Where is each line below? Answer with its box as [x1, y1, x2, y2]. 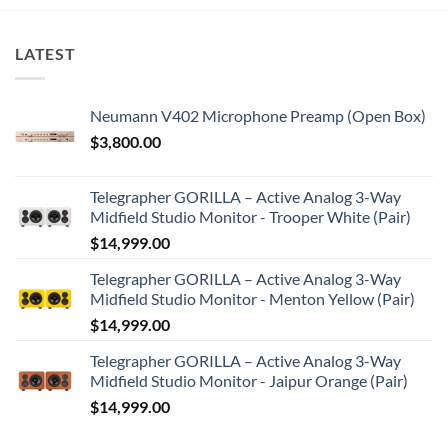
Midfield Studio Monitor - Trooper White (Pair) [90, 206, 411, 226]
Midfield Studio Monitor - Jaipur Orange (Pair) [90, 370, 408, 390]
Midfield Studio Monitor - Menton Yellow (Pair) [90, 288, 415, 308]
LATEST [15, 44, 76, 64]
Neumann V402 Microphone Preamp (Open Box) [90, 105, 426, 125]
